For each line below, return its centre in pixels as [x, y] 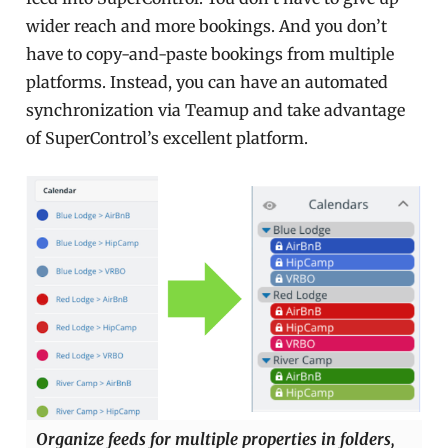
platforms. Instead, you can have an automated [207, 82]
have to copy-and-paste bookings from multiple [210, 54]
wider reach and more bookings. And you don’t [207, 26]
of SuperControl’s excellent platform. [167, 138]
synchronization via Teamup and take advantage [216, 110]
